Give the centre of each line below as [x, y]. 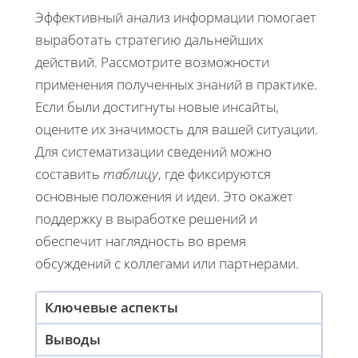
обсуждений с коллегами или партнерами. [167, 263]
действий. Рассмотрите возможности [152, 62]
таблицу [131, 173]
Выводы [73, 339]
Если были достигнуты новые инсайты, [157, 106]
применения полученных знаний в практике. [176, 84]
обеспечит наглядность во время [141, 241]
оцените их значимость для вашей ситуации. [177, 129]
